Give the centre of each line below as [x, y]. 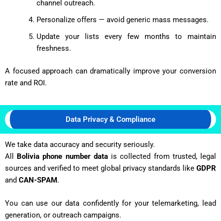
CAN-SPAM [38, 180]
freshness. [54, 48]
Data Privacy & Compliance [110, 120]
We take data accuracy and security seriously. [80, 145]
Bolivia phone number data [62, 157]
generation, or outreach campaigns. [63, 215]
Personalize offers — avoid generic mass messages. [122, 19]
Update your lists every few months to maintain [126, 36]
